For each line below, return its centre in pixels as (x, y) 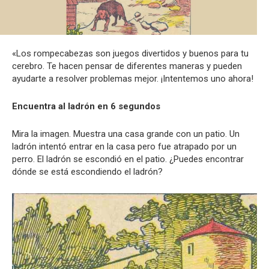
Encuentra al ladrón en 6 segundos (86, 107)
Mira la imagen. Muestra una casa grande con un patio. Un (126, 134)
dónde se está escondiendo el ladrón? (87, 172)
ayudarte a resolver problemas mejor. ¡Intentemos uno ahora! (133, 79)
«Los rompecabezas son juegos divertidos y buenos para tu (130, 54)
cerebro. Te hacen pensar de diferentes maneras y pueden (127, 66)
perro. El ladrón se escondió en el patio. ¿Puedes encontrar (128, 159)
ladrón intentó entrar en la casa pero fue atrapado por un (124, 147)
